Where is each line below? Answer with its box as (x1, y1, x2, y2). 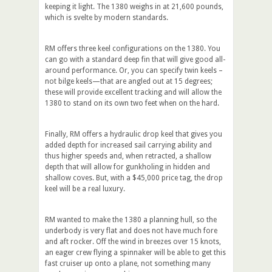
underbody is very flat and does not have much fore (45, 226, 217, 235)
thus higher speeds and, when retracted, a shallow (45, 151, 211, 160)
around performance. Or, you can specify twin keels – (45, 66, 223, 75)
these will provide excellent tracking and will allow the (45, 87, 222, 97)
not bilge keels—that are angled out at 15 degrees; (45, 76, 212, 86)
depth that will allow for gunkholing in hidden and (45, 162, 210, 171)
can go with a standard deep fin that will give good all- (45, 55, 225, 64)
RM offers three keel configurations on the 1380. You (45, 44, 220, 53)
